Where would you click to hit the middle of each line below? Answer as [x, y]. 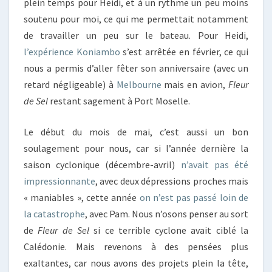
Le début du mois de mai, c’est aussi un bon [136, 132]
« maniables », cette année [82, 197]
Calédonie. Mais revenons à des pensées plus [136, 246]
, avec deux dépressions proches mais [172, 181]
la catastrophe [54, 214]
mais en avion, [195, 84]
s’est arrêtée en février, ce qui [184, 52]
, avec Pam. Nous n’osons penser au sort [167, 214]
